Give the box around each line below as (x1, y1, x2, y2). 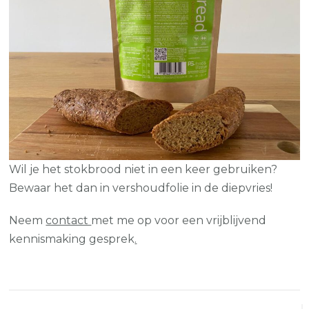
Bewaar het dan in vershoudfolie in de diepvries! (9, 181, 273, 195)
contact (46, 213, 92, 227)
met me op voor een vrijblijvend (91, 213, 267, 227)
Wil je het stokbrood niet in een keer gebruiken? (9, 162, 278, 176)
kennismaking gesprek (9, 232, 135, 246)
